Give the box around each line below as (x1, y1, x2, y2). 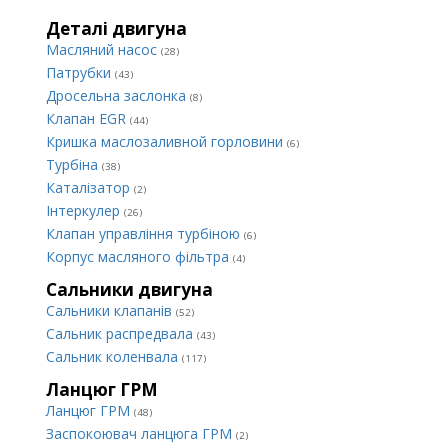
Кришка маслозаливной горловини (46, 132, 287, 151)
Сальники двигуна (46, 278, 213, 301)
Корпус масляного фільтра (46, 247, 233, 266)
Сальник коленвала (46, 347, 182, 366)
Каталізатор (46, 178, 134, 197)
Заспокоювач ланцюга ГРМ (46, 424, 236, 443)
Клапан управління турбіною (46, 224, 244, 243)
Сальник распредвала (46, 324, 197, 343)
